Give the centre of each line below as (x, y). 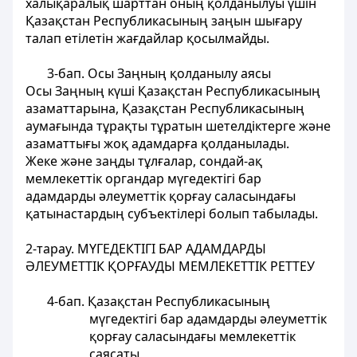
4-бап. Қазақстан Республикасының (158, 301)
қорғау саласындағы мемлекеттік (192, 336)
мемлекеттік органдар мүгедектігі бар (143, 178)
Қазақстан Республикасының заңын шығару (164, 21)
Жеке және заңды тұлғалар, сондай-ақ (144, 161)
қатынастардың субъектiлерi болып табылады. (172, 214)
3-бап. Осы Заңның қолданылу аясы (159, 73)
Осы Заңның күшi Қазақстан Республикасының (173, 91)
